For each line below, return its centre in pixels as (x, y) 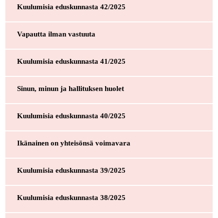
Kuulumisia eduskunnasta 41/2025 (71, 61)
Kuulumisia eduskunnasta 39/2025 (71, 170)
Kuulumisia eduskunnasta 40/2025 (71, 116)
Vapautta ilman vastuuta (56, 34)
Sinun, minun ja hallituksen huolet (70, 88)
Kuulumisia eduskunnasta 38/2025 (71, 197)
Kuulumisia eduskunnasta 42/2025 (71, 7)
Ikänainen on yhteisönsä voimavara (73, 143)
